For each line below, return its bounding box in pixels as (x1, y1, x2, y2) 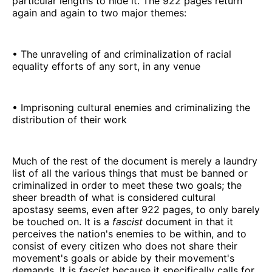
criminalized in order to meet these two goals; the (12, 178, 242, 191)
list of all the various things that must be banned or (12, 166, 248, 179)
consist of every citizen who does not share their (12, 239, 237, 252)
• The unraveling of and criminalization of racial (12, 47, 231, 60)
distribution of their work (12, 113, 127, 126)
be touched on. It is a (12, 215, 112, 228)
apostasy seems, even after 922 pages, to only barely (12, 203, 260, 216)
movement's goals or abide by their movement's (12, 251, 234, 264)
